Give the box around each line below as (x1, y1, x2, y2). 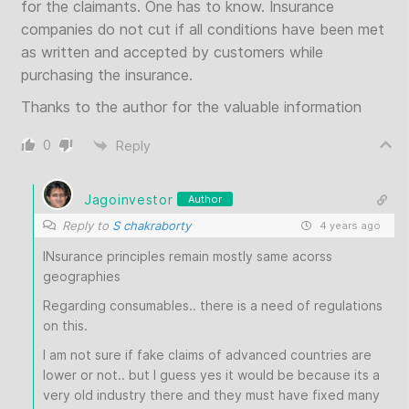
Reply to (62, 218, 112, 233)
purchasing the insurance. (21, 66, 193, 84)
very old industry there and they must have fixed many (43, 387, 380, 403)
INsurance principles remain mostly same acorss (43, 248, 332, 264)
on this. (43, 318, 88, 333)
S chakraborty (112, 218, 191, 233)
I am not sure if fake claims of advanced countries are (43, 347, 372, 362)
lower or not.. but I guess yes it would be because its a (43, 367, 380, 383)
